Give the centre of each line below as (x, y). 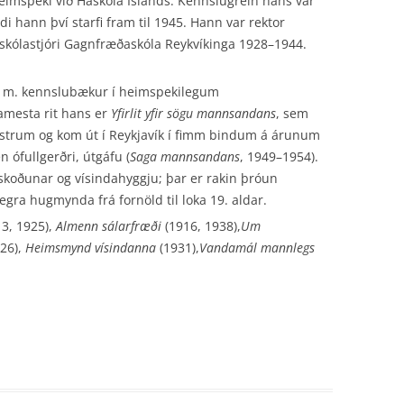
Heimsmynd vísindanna (91, 248)
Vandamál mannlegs (257, 248)
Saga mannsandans (185, 156)
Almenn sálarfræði (109, 226)
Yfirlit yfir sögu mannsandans (193, 113)
